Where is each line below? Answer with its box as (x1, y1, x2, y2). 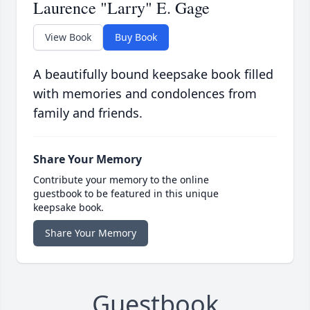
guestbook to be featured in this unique (33, 187, 219, 201)
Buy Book (115, 30, 157, 44)
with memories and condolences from (33, 85, 257, 102)
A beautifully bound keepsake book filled (33, 66, 273, 83)
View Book (45, 30, 91, 44)
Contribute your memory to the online (33, 173, 209, 187)
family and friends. (33, 104, 143, 122)
